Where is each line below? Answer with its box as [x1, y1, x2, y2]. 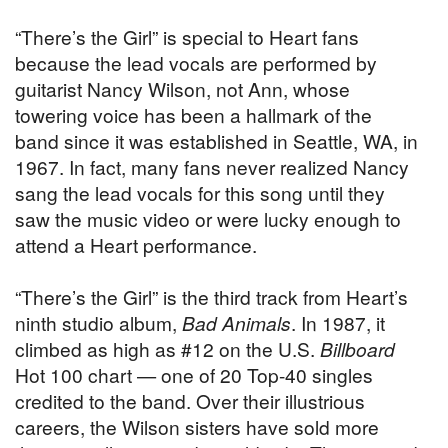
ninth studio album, [15, 309, 182, 337]
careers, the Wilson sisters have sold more [15, 413, 379, 441]
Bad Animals [182, 309, 291, 337]
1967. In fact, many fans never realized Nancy [15, 153, 409, 181]
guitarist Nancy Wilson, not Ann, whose [15, 75, 350, 103]
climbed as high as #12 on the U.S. [15, 335, 320, 363]
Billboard [320, 335, 395, 363]
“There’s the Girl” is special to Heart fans [15, 23, 359, 51]
